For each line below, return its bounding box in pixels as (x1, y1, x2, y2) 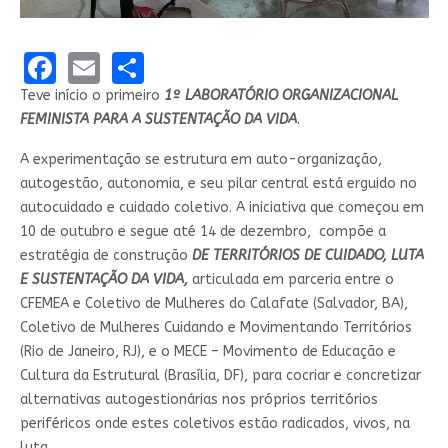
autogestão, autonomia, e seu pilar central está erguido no (19, 174, 417, 192)
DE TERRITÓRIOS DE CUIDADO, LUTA (191, 246, 424, 264)
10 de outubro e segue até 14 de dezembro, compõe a (19, 222, 386, 240)
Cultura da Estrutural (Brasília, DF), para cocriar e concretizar (19, 366, 421, 384)
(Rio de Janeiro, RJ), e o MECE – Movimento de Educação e (19, 342, 396, 360)
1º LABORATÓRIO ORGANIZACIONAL (163, 86, 398, 104)
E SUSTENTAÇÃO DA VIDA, (19, 270, 192, 288)
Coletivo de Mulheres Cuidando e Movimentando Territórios (19, 318, 412, 336)
